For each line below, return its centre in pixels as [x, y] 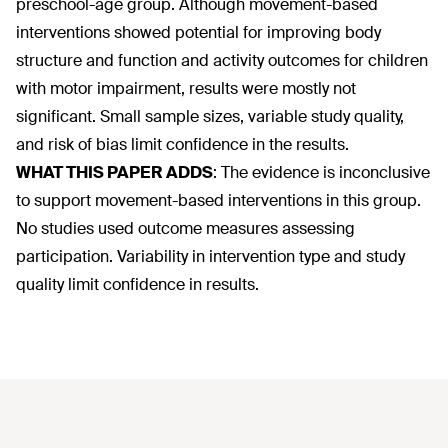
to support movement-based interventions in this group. [218, 200]
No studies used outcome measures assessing [185, 228]
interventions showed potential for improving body [198, 32]
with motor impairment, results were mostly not [186, 88]
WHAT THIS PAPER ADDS [114, 172]
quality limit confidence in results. [137, 284]
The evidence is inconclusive [325, 172]
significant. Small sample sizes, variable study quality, [210, 116]
